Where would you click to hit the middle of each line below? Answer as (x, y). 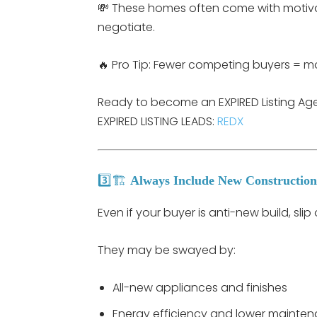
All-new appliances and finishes (200, 287)
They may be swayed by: (167, 250)
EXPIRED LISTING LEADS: (157, 121)
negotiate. (126, 27)
